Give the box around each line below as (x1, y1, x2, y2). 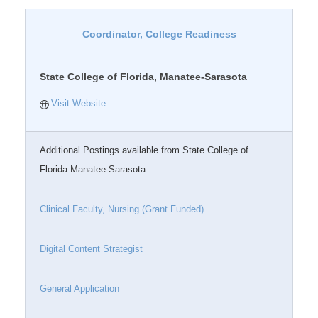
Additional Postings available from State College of (40, 145, 248, 155)
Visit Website (51, 98, 106, 109)
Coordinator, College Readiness (82, 28, 236, 40)
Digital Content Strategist (40, 243, 143, 254)
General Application (40, 283, 119, 294)
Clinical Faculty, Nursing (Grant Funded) (40, 204, 204, 214)
